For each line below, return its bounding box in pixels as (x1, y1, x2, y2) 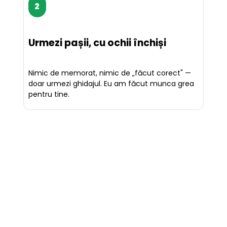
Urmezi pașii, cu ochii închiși (28, 35, 167, 50)
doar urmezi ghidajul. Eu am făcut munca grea (28, 79, 195, 89)
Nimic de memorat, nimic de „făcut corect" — (28, 68, 192, 79)
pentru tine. (28, 89, 70, 100)
